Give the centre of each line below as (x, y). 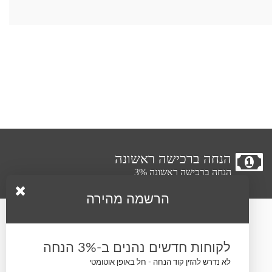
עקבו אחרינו (164, 247)
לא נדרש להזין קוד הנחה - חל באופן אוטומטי (160, 263)
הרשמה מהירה (127, 199)
